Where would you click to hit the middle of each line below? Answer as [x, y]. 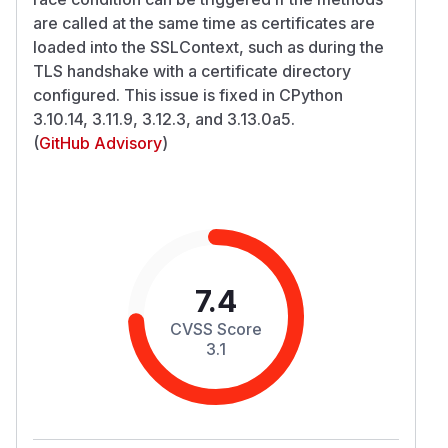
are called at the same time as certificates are [204, 22]
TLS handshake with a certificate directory [192, 70]
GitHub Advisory [100, 142]
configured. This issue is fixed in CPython [188, 94]
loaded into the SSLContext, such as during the [208, 46]
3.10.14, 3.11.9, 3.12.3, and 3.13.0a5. [164, 118]
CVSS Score [216, 328]
